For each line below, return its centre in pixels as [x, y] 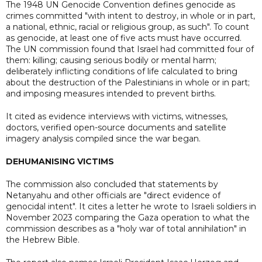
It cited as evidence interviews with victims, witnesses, [117, 116]
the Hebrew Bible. [43, 239]
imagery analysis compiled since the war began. [103, 138]
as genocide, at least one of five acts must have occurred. [124, 38]
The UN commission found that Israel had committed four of [130, 49]
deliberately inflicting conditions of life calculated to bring [122, 71]
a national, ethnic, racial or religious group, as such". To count [127, 27]
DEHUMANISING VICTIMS [60, 161]
